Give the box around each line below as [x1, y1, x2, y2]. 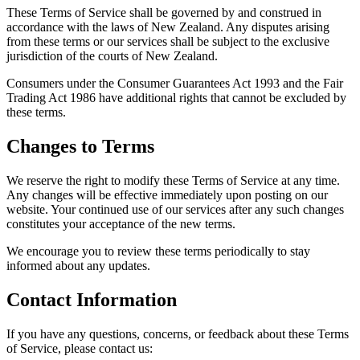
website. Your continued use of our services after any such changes [6, 202, 344, 217]
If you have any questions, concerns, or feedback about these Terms [6, 327, 349, 342]
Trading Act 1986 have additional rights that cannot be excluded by [6, 91, 346, 105]
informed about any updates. [6, 259, 150, 273]
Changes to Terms [6, 136, 154, 157]
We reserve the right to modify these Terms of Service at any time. [6, 174, 340, 188]
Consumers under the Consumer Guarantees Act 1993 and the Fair [6, 76, 343, 91]
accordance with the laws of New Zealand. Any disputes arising [6, 20, 329, 35]
